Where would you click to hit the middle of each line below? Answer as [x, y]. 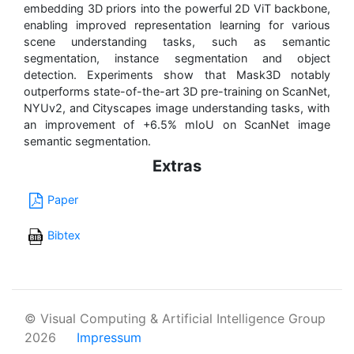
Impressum [109, 337]
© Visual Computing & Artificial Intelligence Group [175, 318]
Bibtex [64, 235]
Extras [177, 166]
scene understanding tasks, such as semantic [177, 42]
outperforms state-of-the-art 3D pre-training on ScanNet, [177, 92]
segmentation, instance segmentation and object [177, 58]
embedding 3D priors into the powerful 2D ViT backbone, [177, 9]
